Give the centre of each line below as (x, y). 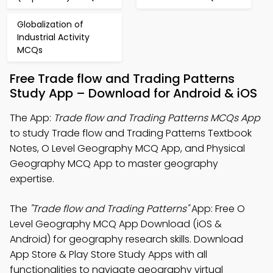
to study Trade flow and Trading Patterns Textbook (131, 133)
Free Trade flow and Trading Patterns (122, 79)
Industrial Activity (53, 37)
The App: (32, 118)
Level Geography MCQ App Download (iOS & (116, 224)
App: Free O (217, 209)
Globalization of (50, 24)
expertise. (32, 179)
